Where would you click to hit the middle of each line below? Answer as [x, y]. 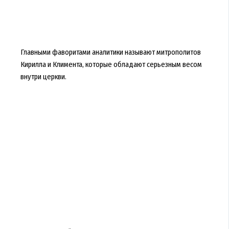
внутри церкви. [43, 76]
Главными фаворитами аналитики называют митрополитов [110, 52]
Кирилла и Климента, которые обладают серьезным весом [111, 64]
